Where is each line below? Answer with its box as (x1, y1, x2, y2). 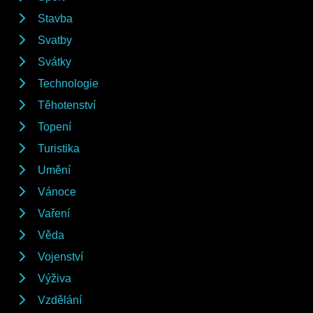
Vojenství (38, 250, 83, 263)
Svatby (38, 34, 72, 46)
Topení (38, 120, 71, 133)
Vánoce (38, 185, 76, 198)
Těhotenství (38, 99, 96, 111)
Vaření (38, 207, 70, 219)
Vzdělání (38, 293, 82, 306)
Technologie (38, 77, 99, 89)
